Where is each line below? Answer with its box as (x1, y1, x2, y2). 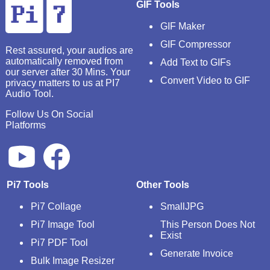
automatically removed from (5, 55, 123, 66)
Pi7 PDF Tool (30, 237, 88, 248)
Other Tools (136, 179, 189, 190)
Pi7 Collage (30, 201, 81, 212)
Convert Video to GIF (160, 75, 250, 86)
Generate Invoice (160, 248, 233, 259)
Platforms (5, 119, 46, 130)
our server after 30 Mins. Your (5, 66, 130, 77)
